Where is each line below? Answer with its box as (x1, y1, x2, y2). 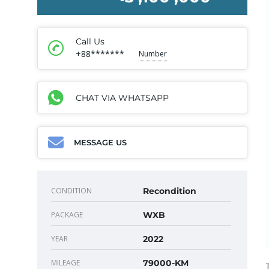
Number (139, 48, 167, 59)
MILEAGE (51, 257, 80, 268)
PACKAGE (51, 209, 83, 220)
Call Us (76, 35, 104, 47)
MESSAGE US (74, 137, 127, 147)
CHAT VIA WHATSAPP (76, 92, 169, 103)
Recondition (143, 185, 196, 196)
